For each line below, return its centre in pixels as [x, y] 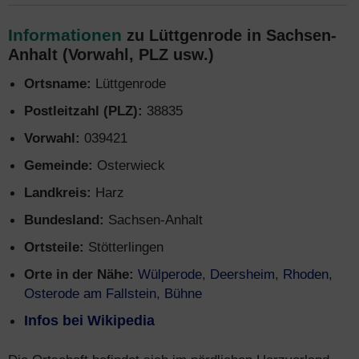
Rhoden [306, 274]
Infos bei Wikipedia [89, 321]
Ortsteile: [54, 247]
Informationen [65, 35]
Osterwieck [129, 165]
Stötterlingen [124, 247]
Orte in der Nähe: [79, 274]
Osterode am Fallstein [90, 293]
